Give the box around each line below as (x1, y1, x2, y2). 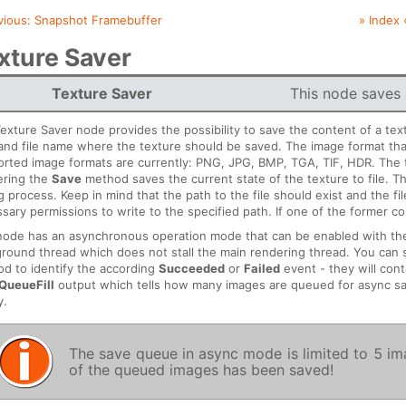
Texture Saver (52, 84, 153, 103)
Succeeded (159, 260, 226, 275)
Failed (244, 260, 281, 275)
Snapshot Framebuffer (34, 13, 163, 28)
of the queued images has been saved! (68, 360, 333, 379)
